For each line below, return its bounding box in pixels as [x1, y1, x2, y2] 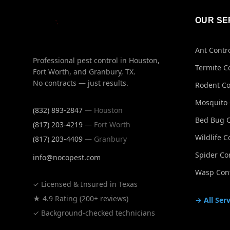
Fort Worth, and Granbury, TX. [33, 67, 136, 76]
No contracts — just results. [33, 78, 128, 88]
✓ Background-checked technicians [33, 208, 155, 218]
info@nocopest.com [33, 152, 101, 162]
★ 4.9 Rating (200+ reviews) [33, 194, 128, 203]
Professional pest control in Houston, [33, 55, 160, 65]
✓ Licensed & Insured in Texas [33, 179, 138, 189]
